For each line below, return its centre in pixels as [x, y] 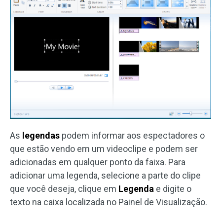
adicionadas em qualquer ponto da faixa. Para [98, 162]
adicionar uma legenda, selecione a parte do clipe [105, 175]
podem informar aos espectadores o [132, 135]
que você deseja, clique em [64, 188]
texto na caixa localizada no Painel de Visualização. [109, 202]
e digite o [173, 188]
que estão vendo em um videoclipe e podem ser [104, 148]
